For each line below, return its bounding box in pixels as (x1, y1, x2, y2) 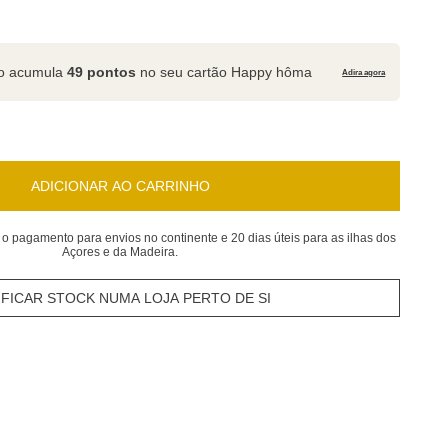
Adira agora (342, 67, 386, 77)
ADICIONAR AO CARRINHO (30, 178, 210, 194)
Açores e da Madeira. (62, 245, 179, 259)
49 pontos (67, 63, 137, 80)
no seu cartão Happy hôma (136, 63, 313, 80)
